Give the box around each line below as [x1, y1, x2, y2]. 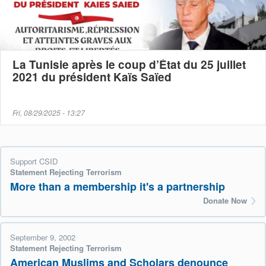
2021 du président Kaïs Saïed [12, 69, 172, 85]
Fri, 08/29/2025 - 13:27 [12, 107, 85, 118]
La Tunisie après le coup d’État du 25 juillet [12, 56, 246, 73]
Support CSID [10, 156, 58, 167]
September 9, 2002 [10, 232, 75, 243]
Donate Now [203, 194, 248, 206]
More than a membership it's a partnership [10, 178, 225, 194]
